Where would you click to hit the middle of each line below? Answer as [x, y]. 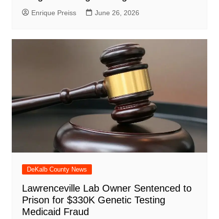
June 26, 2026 [117, 13]
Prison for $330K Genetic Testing [93, 200]
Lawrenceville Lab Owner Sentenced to [107, 188]
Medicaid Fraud [55, 212]
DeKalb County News [57, 170]
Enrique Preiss [54, 13]
